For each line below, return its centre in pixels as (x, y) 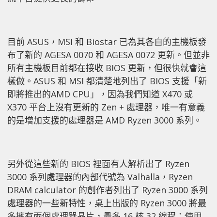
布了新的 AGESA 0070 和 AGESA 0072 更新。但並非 (108, 54)
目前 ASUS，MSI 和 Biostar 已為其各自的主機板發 (107, 41)
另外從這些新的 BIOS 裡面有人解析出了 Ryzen (98, 163)
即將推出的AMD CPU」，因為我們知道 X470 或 (100, 94)
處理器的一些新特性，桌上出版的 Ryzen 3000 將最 (107, 203)
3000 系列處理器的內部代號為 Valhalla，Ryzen (100, 177)
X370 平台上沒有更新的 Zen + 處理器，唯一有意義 (106, 107)
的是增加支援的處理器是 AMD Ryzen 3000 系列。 (105, 120)
